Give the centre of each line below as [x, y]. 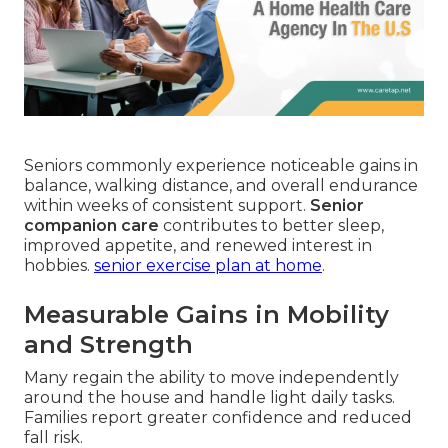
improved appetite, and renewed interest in [198, 246]
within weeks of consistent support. [167, 206]
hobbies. [59, 266]
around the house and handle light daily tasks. [209, 398]
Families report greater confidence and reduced [218, 418]
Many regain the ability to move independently [211, 378]
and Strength [108, 345]
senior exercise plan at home [208, 266]
